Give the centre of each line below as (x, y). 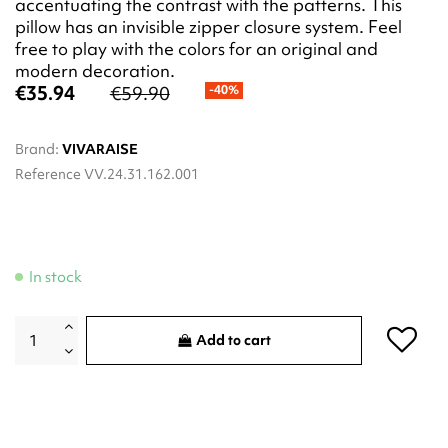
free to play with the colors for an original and (196, 49)
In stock (55, 276)
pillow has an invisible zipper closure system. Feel (208, 27)
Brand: (37, 149)
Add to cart (234, 340)
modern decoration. (95, 71)
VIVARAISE (100, 149)
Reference (48, 174)
